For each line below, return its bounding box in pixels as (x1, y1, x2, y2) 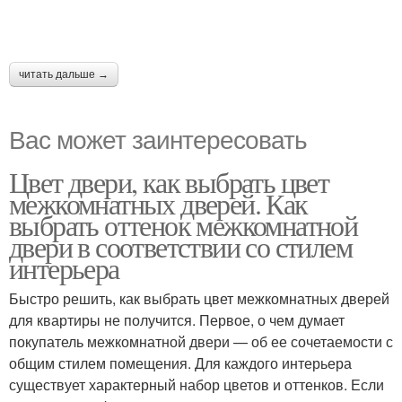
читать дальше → (19, 67, 109, 81)
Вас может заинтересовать (9, 119, 307, 156)
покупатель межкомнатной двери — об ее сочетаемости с (9, 330, 393, 352)
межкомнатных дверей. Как (9, 183, 308, 223)
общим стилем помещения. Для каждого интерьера (9, 352, 352, 373)
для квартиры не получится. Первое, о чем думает (9, 309, 345, 330)
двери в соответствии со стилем (9, 226, 352, 266)
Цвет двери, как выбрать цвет (9, 162, 329, 201)
